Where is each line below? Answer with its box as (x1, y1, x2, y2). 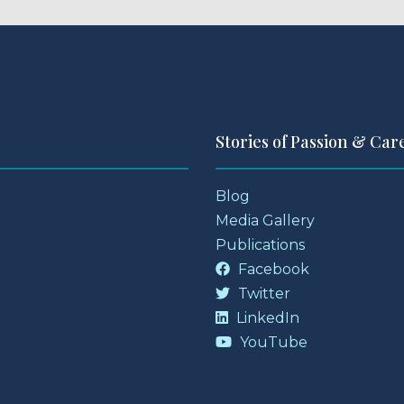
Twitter (234, 284, 290, 302)
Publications (216, 235, 305, 253)
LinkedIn (233, 308, 299, 326)
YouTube (236, 333, 308, 351)
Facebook (234, 260, 309, 278)
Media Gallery (216, 211, 315, 229)
